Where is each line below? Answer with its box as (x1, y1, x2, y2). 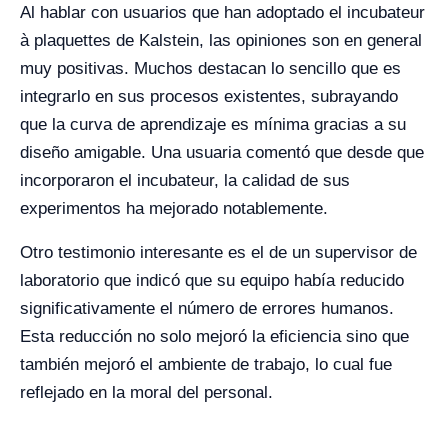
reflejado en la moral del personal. (20, 383, 273, 402)
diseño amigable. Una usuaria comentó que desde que (20, 143, 424, 162)
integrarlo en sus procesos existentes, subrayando (20, 87, 398, 106)
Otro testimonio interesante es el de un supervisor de (20, 243, 417, 262)
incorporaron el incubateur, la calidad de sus (20, 171, 350, 190)
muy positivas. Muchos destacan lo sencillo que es (20, 59, 401, 78)
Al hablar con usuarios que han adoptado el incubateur (20, 3, 425, 22)
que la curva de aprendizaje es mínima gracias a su (20, 115, 406, 134)
